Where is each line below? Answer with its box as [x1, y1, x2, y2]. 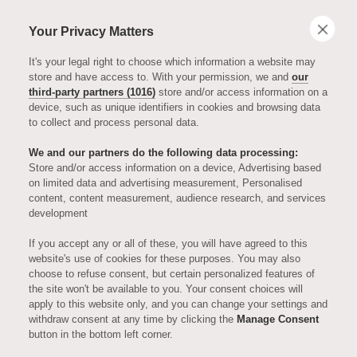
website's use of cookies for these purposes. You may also [29, 253, 300, 265]
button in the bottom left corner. [29, 328, 173, 340]
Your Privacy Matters [29, 25, 154, 38]
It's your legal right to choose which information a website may [29, 56, 316, 68]
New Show [78, 226, 279, 274]
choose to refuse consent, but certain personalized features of [29, 268, 315, 280]
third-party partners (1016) [29, 86, 155, 98]
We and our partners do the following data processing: [29, 147, 298, 159]
